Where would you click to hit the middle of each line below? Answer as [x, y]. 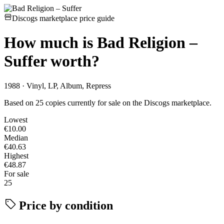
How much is [50, 43]
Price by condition [64, 205]
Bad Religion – [147, 43]
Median [16, 137]
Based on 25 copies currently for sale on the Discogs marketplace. [108, 102]
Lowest [16, 119]
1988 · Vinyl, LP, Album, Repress [57, 85]
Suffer [25, 61]
